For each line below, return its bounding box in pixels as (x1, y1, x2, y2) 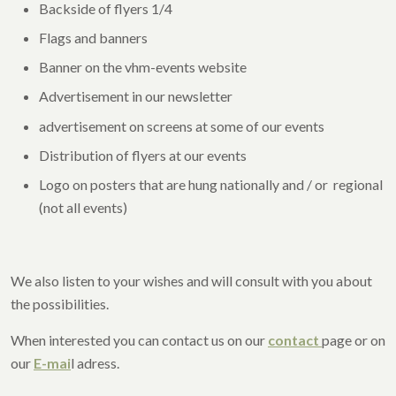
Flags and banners (39, 29, 148, 47)
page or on (322, 331, 385, 349)
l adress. (71, 354, 125, 372)
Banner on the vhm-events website (39, 58, 247, 76)
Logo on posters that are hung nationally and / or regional (39, 176, 383, 194)
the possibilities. (11, 295, 109, 313)
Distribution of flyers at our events (39, 146, 249, 164)
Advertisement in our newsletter (39, 88, 232, 105)
